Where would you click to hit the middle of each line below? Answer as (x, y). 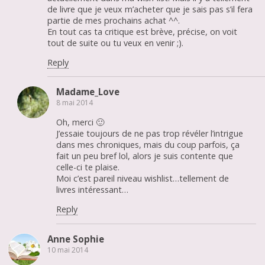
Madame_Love (88, 92)
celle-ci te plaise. (88, 167)
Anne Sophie (76, 239)
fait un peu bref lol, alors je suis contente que (145, 156)
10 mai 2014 (68, 250)
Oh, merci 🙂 (80, 122)
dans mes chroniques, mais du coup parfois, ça (148, 144)
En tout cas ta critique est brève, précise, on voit (142, 31)
